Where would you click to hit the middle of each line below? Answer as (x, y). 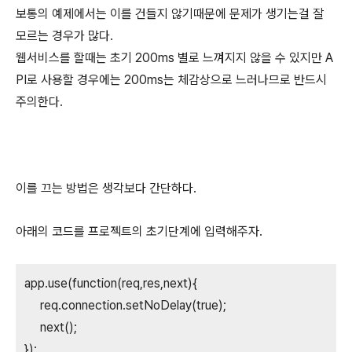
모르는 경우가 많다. (64, 36)
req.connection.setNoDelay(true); (125, 305)
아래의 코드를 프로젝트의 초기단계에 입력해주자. (139, 231)
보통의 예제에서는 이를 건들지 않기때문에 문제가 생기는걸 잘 (170, 14)
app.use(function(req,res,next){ (111, 283)
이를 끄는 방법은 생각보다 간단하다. (106, 188)
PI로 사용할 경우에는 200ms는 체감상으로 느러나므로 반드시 (171, 80)
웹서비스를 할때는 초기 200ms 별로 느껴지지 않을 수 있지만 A (174, 58)
